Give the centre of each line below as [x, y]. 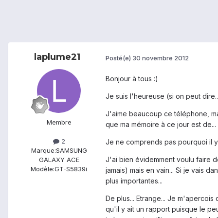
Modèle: [43, 169]
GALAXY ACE [59, 160]
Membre [59, 122]
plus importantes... [134, 181]
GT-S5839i [71, 169]
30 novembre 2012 [161, 58]
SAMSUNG [71, 151]
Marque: [43, 151]
